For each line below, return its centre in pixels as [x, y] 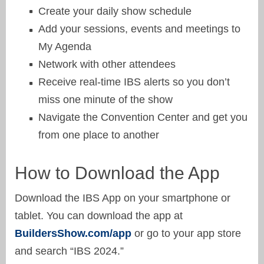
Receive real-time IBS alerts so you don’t [134, 82]
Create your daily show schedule [115, 11]
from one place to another [99, 135]
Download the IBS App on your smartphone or [123, 198]
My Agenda [65, 46]
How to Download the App [117, 173]
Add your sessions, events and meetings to [139, 29]
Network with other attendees [107, 64]
